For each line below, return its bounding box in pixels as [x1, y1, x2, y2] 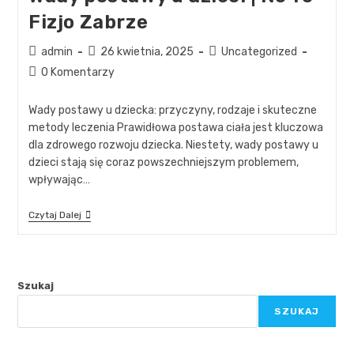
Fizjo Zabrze [28, 10, 149, 33]
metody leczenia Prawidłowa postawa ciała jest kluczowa [28, 120, 323, 134]
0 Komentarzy [40, 65, 115, 79]
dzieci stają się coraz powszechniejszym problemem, [28, 155, 299, 169]
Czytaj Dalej [28, 209, 81, 220]
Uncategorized [220, 44, 297, 58]
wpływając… [28, 172, 90, 186]
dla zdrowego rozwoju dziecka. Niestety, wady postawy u [28, 137, 318, 152]
